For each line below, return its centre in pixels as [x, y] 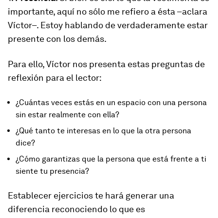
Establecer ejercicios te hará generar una [91, 195]
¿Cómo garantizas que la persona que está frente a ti [111, 159]
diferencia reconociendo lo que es [76, 209]
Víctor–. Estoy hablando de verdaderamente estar [108, 25]
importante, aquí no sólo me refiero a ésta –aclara [108, 11]
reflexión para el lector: [55, 78]
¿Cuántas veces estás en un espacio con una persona [111, 102]
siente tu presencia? [52, 171]
